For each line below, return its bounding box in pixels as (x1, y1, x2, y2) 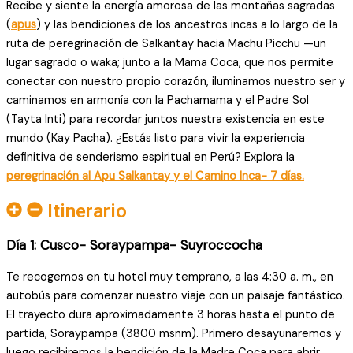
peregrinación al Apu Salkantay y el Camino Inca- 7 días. (6, 168, 304, 184)
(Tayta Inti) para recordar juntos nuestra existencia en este (6, 111, 325, 127)
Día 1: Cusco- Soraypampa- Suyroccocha (6, 236, 262, 254)
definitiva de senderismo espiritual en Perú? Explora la (6, 149, 295, 165)
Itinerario (47, 199, 127, 222)
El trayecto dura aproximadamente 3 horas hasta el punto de (6, 307, 335, 322)
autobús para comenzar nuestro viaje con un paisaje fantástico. (6, 288, 345, 303)
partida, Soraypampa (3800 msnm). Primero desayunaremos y (6, 325, 341, 341)
